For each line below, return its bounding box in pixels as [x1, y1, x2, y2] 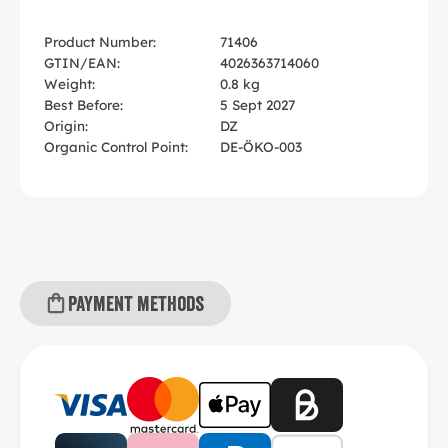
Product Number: [44, 32, 156, 50]
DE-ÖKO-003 [220, 137, 302, 155]
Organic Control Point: [44, 137, 188, 155]
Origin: [44, 116, 88, 134]
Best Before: [44, 95, 123, 113]
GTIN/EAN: [44, 53, 120, 71]
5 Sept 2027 [220, 95, 295, 113]
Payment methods [68, 290, 204, 316]
